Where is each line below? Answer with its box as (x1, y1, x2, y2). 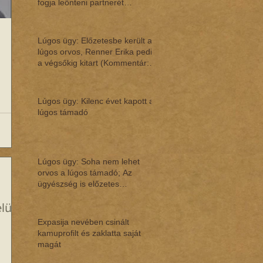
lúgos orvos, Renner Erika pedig (38, 47, 157, 56)
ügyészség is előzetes (38, 179, 119, 188)
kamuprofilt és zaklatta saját (38, 228, 141, 238)
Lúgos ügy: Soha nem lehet (38, 157, 140, 166)
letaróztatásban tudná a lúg (38, 190, 139, 200)
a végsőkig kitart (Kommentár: (38, 58, 149, 68)
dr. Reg (38, 69, 65, 79)
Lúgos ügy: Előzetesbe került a (38, 36, 152, 45)
